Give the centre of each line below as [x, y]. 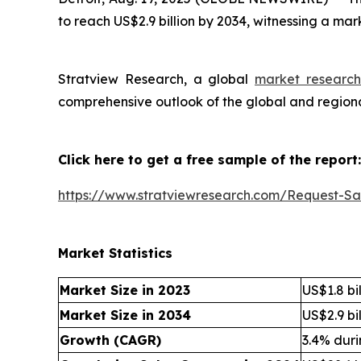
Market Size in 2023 [125, 290]
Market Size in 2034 [125, 315]
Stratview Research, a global [157, 79]
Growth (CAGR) [110, 340]
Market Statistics [115, 253]
